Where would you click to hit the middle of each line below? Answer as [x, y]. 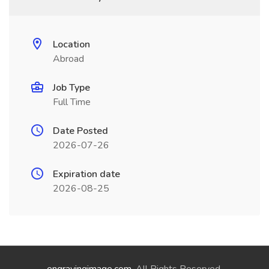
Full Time [72, 102]
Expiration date [86, 174]
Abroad [68, 59]
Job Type [71, 88]
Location [71, 44]
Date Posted [80, 131]
